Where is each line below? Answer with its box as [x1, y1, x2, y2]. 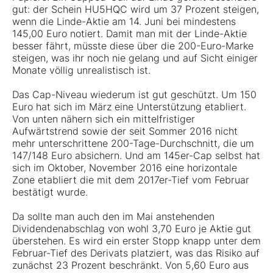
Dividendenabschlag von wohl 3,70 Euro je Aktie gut [12, 222, 251, 235]
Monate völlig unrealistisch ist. [12, 64, 151, 77]
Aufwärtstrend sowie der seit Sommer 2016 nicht [12, 125, 238, 138]
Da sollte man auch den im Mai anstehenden [12, 210, 214, 223]
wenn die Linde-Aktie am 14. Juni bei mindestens [12, 15, 236, 28]
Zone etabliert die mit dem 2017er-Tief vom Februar [12, 174, 249, 186]
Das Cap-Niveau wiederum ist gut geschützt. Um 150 [12, 88, 257, 101]
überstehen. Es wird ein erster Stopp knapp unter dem [12, 235, 261, 247]
